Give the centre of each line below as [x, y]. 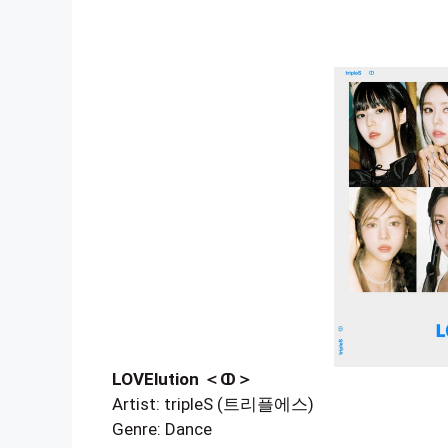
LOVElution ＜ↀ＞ [182, 379]
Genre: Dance [162, 429]
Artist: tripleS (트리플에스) [213, 404]
